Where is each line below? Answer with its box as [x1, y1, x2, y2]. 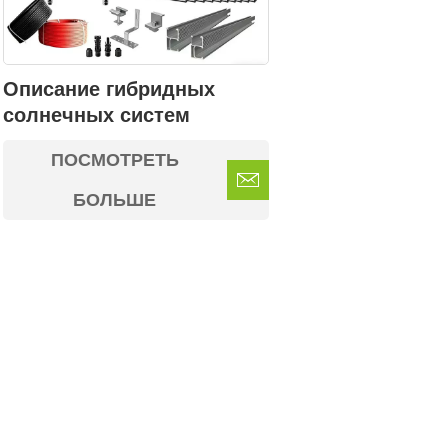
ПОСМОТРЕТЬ [50, 150, 179, 171]
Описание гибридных [2, 78, 215, 101]
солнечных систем [2, 104, 190, 127]
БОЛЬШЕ [73, 190, 157, 211]
